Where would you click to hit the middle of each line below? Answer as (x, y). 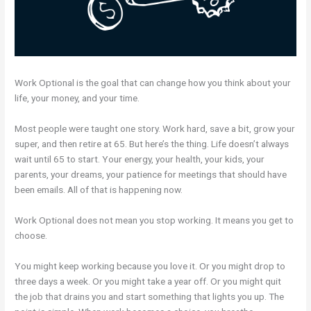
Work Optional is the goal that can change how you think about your (153, 83)
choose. (31, 235)
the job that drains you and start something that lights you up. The (150, 296)
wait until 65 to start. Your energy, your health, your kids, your (140, 159)
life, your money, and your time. (77, 98)
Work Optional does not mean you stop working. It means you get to (154, 220)
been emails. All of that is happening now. (99, 189)
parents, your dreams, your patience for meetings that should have (151, 174)
